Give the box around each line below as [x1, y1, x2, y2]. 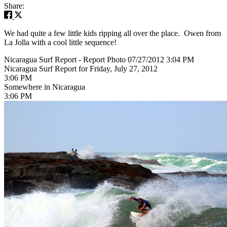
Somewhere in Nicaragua [4, 82, 85, 91]
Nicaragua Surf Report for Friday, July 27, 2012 [4, 64, 158, 73]
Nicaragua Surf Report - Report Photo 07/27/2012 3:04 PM [4, 55, 194, 64]
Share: [4, 1, 24, 10]
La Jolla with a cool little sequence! [4, 37, 117, 47]
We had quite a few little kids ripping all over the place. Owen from [4, 28, 221, 37]
